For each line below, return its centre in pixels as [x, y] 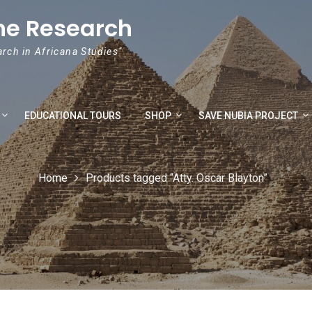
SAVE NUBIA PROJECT [248, 115]
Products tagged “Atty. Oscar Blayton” [176, 178]
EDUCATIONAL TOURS [73, 115]
